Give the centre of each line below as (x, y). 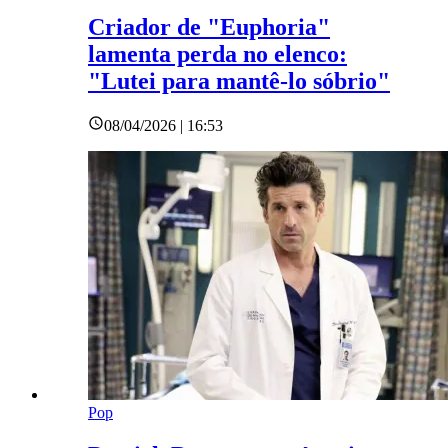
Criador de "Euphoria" (209, 27)
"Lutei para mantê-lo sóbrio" (239, 81)
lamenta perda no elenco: (217, 54)
